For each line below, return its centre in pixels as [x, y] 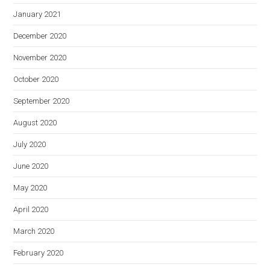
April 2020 [31, 209]
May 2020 [30, 188]
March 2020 [34, 231]
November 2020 [40, 58]
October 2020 [36, 79]
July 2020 [30, 144]
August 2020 [35, 123]
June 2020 [31, 166]
